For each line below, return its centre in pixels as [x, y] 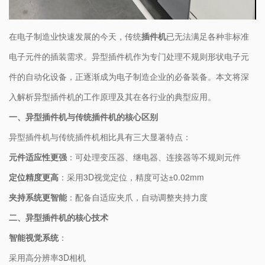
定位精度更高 [34, 177]
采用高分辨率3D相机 [47, 258]
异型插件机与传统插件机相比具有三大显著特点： [100, 137]
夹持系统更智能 [38, 197]
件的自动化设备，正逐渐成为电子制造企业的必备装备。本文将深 [129, 77]
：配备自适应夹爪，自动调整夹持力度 [137, 197]
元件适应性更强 [38, 157]
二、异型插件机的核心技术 [59, 217]
